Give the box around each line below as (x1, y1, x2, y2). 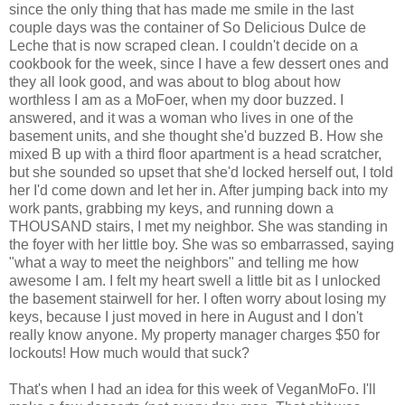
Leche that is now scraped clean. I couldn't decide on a (9, 37, 358, 53)
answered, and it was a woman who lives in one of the (9, 109, 353, 126)
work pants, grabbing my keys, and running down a (9, 200, 334, 216)
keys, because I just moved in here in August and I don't (9, 308, 363, 325)
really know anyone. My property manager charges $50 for (9, 326, 380, 343)
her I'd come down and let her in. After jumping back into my (9, 182, 388, 198)
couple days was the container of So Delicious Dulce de (9, 19, 366, 35)
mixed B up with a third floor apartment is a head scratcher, (9, 146, 381, 162)
